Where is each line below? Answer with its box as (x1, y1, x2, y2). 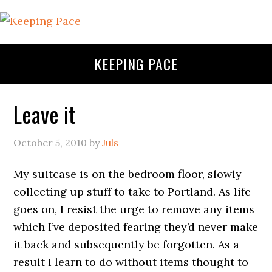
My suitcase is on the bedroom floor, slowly (13, 167, 242, 181)
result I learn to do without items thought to (13, 255, 249, 269)
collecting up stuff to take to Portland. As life (13, 185, 251, 199)
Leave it (13, 98, 76, 130)
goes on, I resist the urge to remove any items (13, 202, 255, 216)
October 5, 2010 (13, 137, 87, 149)
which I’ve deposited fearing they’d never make (13, 220, 259, 234)
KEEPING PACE (94, 53, 178, 75)
